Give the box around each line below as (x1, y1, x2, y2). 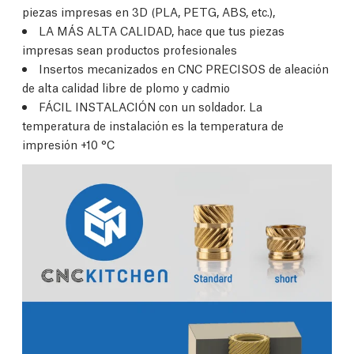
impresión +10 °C (22, 136, 115, 152)
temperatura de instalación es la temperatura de (22, 117, 284, 133)
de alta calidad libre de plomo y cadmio (22, 79, 230, 95)
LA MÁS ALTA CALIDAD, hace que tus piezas (39, 22, 284, 38)
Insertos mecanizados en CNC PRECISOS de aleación (39, 60, 329, 76)
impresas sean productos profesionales (22, 41, 237, 57)
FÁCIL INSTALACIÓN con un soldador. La (39, 98, 262, 114)
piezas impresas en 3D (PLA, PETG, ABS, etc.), (22, 3, 275, 19)
